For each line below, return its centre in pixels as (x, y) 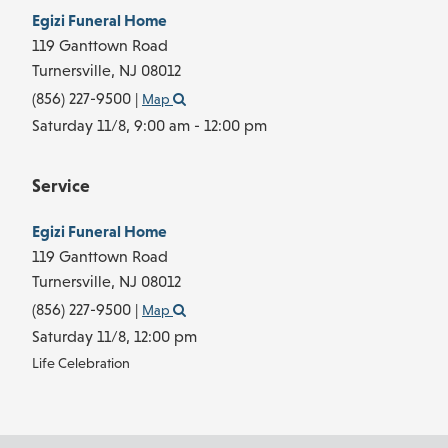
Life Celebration (81, 362)
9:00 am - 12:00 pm (200, 125)
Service (61, 185)
